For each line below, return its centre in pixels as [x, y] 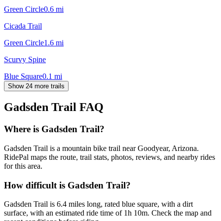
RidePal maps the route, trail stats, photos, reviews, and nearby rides [110, 157]
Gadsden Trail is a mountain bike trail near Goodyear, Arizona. [101, 148]
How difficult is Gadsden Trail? [67, 185]
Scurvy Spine [25, 59]
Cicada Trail [23, 26]
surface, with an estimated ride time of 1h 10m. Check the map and [108, 213]
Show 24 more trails [36, 86]
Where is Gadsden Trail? [54, 129]
